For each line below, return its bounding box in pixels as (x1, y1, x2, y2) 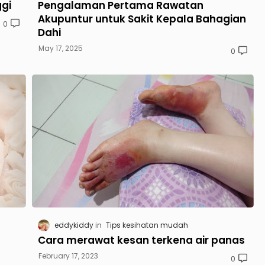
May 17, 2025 (38, 43, 83, 53)
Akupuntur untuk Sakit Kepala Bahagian (38, 11, 246, 26)
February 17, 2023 (38, 250, 98, 261)
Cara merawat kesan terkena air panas (38, 232, 245, 247)
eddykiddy (54, 219, 93, 230)
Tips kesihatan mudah (106, 219, 188, 230)
